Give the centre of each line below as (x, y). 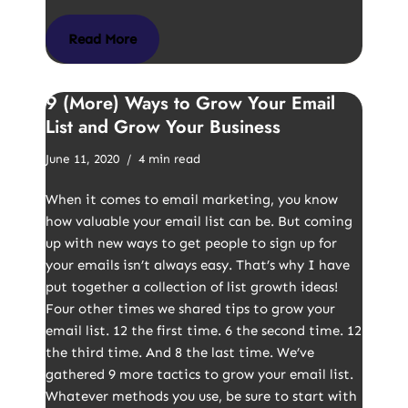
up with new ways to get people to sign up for (191, 243)
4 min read (169, 159)
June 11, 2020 (82, 159)
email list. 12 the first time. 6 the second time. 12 (204, 331)
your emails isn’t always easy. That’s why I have (198, 265)
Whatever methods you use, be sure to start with (201, 396)
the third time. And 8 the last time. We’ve (180, 352)
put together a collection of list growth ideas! (192, 287)
